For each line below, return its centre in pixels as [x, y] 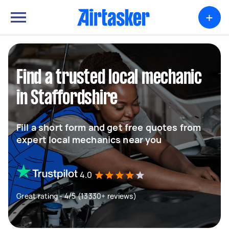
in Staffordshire [67, 99]
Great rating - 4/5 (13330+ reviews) [76, 196]
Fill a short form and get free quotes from [109, 127]
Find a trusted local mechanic [109, 78]
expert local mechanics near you [89, 140]
